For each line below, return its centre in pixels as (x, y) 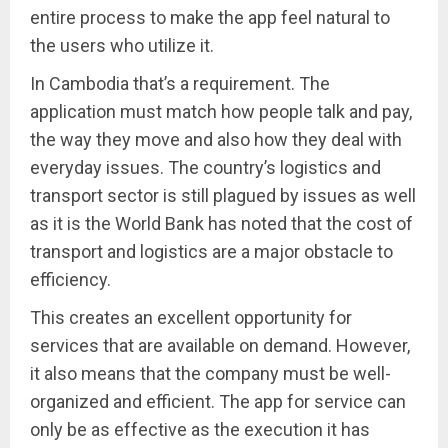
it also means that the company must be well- (210, 374)
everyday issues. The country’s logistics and (205, 168)
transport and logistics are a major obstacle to (211, 252)
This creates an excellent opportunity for (191, 318)
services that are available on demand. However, (220, 346)
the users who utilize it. (122, 46)
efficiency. (70, 280)
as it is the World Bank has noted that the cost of (221, 224)
